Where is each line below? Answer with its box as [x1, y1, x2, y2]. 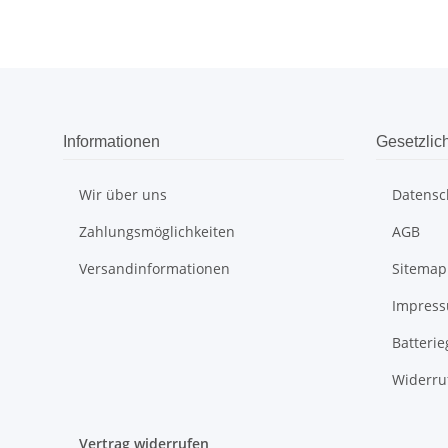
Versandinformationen [79, 259, 230, 279]
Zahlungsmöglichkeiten [79, 222, 235, 242]
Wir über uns [79, 185, 167, 205]
